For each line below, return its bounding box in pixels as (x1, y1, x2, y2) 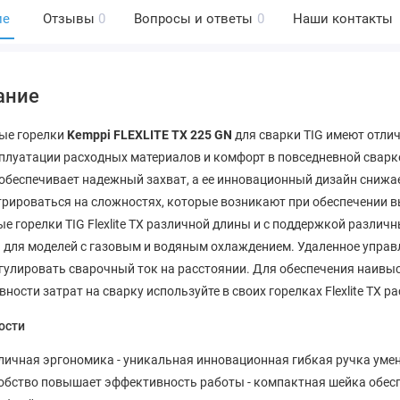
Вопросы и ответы (134, 10, 254, 27)
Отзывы (42, 10, 95, 27)
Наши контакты (292, 10, 393, 27)
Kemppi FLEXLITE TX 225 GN (66, 128, 232, 143)
